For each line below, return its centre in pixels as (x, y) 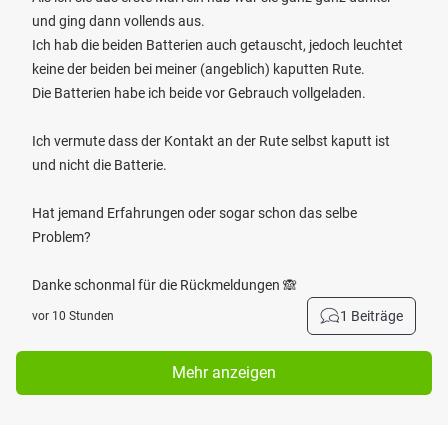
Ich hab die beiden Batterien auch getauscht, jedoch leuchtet (217, 45)
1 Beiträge (371, 316)
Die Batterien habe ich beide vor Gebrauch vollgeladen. (199, 93)
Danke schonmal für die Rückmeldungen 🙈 (164, 285)
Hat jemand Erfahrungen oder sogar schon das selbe (194, 213)
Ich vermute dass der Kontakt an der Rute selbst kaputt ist (211, 141)
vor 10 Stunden (73, 316)
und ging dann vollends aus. (118, 21)
